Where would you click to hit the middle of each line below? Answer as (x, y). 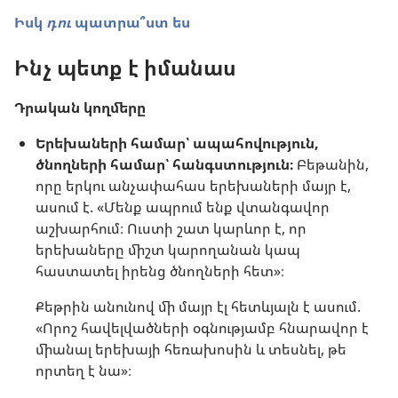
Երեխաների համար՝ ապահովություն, (177, 143)
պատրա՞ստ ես (131, 22)
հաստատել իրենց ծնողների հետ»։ (160, 271)
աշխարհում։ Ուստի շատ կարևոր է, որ (171, 229)
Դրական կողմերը (80, 108)
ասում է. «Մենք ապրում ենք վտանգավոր (183, 207)
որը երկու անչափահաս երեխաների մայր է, (193, 186)
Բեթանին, (331, 165)
